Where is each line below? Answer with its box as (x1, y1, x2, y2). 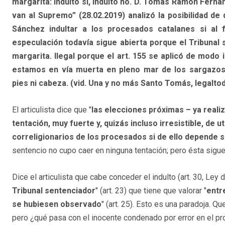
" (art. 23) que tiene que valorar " (95, 185, 206, 195)
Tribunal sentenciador (12, 185, 95, 195)
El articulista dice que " (12, 104, 91, 115)
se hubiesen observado (12, 199, 101, 209)
